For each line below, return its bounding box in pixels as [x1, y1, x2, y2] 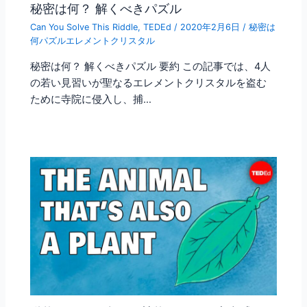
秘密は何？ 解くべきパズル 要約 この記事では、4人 [30, 60, 271, 73]
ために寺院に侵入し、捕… [30, 93, 152, 106]
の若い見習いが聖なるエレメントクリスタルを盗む [30, 76, 267, 89]
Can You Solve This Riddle [30, 22, 138, 33]
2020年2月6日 [180, 22, 243, 33]
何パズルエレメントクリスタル [30, 36, 156, 47]
